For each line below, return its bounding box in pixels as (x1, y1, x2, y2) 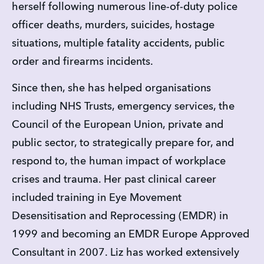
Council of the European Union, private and (12, 119, 223, 130)
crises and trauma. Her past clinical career (12, 174, 216, 185)
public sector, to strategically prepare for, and (12, 137, 234, 148)
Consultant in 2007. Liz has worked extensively (12, 247, 239, 258)
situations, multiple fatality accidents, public (12, 38, 225, 49)
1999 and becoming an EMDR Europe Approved (12, 229, 249, 240)
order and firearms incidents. (12, 57, 153, 68)
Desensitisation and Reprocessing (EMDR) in (12, 210, 228, 222)
